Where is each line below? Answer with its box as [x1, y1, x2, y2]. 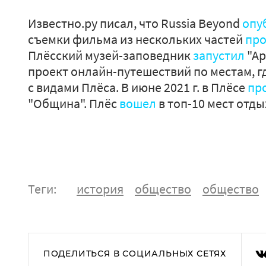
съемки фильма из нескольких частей [28, 31, 245, 47]
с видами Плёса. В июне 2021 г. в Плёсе [28, 79, 248, 96]
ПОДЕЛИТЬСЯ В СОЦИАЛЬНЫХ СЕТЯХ [43, 248, 227, 259]
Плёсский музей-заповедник [28, 47, 193, 64]
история [77, 180, 123, 197]
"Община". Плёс [28, 95, 119, 112]
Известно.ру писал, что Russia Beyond [28, 15, 242, 31]
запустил [193, 47, 245, 64]
